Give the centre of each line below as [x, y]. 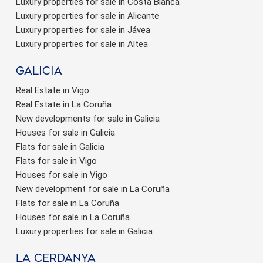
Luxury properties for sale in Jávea [83, 30]
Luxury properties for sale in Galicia [84, 231]
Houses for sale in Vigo [62, 175]
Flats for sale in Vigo [56, 161]
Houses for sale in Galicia [65, 132]
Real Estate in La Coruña [64, 104]
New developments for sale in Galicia [88, 118]
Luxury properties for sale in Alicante [87, 16]
